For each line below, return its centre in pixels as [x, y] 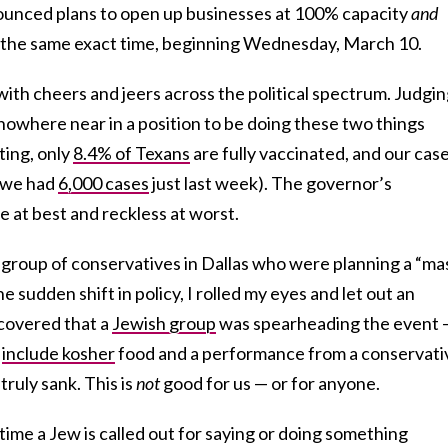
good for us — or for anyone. [270, 382]
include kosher [58, 352]
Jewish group [164, 322]
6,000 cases [103, 182]
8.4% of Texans [131, 152]
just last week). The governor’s [270, 182]
